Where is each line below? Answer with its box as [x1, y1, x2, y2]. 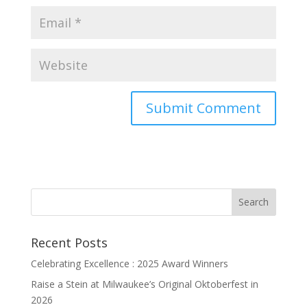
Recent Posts [30, 234, 108, 251]
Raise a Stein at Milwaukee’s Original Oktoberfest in [30, 277, 258, 291]
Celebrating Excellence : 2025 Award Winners [30, 256, 228, 270]
